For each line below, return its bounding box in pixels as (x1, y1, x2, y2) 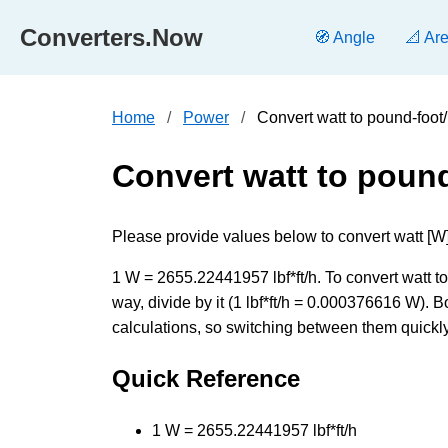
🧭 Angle (314, 29, 375, 46)
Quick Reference (112, 364, 300, 392)
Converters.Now (20, 23, 203, 51)
